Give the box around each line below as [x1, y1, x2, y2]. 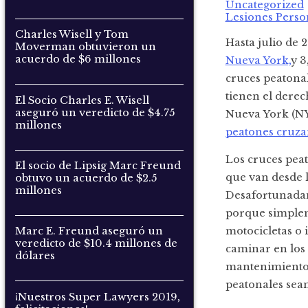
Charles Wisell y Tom [14, 28, 129, 41]
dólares [14, 250, 55, 263]
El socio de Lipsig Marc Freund [14, 159, 181, 173]
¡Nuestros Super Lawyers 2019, [14, 290, 180, 303]
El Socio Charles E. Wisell [14, 93, 149, 107]
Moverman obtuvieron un [14, 41, 156, 54]
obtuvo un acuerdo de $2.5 [14, 172, 157, 185]
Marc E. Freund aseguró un [14, 225, 163, 238]
